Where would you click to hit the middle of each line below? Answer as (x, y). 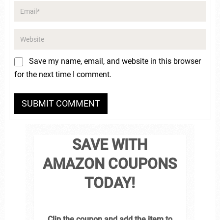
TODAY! (110, 183)
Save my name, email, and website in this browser (115, 61)
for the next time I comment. (63, 74)
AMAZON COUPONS (110, 164)
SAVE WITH (110, 144)
